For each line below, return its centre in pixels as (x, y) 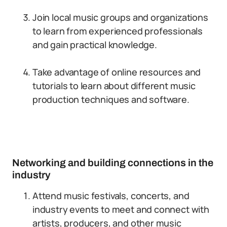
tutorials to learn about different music (114, 86)
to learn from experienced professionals (118, 31)
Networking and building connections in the (113, 163)
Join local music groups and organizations (120, 17)
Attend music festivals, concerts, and (111, 196)
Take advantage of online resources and (117, 72)
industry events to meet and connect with (121, 209)
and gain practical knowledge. (95, 45)
